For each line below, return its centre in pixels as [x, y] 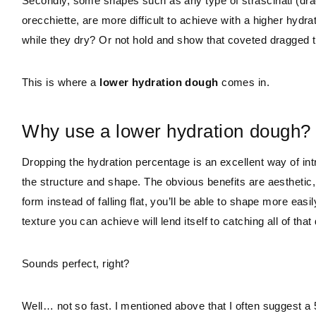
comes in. [244, 82]
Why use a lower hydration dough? [166, 131]
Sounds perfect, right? [76, 263]
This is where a [61, 82]
